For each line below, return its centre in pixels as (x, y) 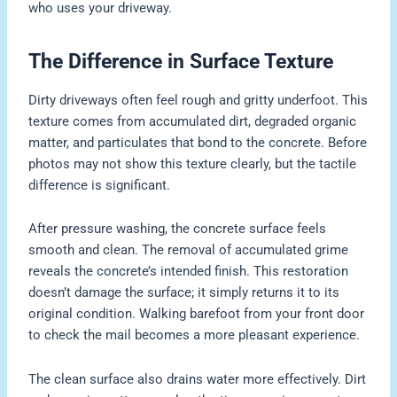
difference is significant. (100, 185)
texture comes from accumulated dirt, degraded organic (193, 121)
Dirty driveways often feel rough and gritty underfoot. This (198, 100)
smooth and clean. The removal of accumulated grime (189, 250)
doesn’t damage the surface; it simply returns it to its (184, 293)
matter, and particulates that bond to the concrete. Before (198, 142)
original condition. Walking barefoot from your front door (197, 314)
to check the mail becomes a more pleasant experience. (195, 335)
